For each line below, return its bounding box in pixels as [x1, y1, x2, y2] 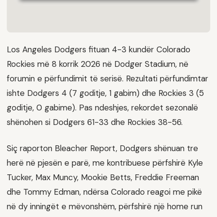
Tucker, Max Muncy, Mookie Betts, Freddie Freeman [7, 171, 199, 183]
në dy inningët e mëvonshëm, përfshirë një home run [7, 201, 202, 212]
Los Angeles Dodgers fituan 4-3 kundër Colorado [7, 44, 190, 55]
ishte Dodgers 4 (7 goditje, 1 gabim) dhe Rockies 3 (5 [7, 87, 204, 98]
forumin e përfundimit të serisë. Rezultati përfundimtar [7, 73, 208, 84]
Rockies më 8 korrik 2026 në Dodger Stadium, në [7, 58, 188, 69]
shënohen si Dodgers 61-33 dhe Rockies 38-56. [7, 116, 183, 127]
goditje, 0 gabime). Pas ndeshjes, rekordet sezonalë [7, 102, 198, 113]
